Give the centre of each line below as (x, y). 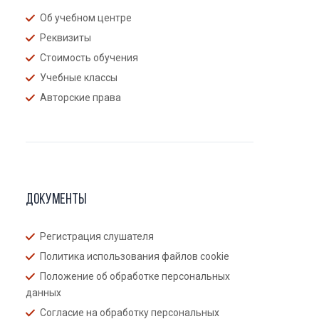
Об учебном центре (86, 17)
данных (43, 292)
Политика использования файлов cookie (135, 256)
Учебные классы (79, 77)
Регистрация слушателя (97, 236)
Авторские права (80, 97)
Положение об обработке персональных (135, 276)
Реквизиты (66, 37)
